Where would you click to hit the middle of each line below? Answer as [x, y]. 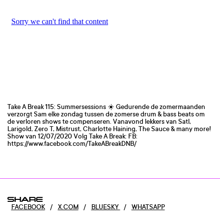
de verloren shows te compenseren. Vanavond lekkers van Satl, [99, 121]
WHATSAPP [148, 207]
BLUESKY [106, 207]
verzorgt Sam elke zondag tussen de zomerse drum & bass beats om [106, 114]
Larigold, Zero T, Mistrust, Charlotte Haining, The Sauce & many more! [109, 128]
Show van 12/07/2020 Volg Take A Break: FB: [72, 136]
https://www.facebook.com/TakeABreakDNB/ [72, 143]
